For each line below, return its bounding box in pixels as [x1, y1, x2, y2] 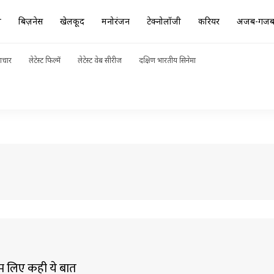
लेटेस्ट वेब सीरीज [78, 55, 122, 65]
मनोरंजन [102, 15, 130, 27]
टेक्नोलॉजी [147, 15, 181, 27]
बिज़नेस [18, 15, 43, 27]
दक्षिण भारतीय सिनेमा [139, 55, 196, 65]
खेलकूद [60, 15, 84, 27]
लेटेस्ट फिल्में [29, 55, 61, 65]
